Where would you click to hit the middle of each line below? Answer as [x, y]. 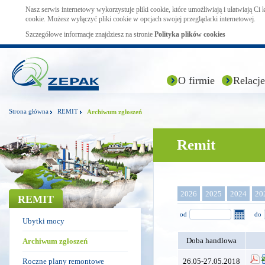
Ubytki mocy [43, 221]
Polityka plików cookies [190, 34]
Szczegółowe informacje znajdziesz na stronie [90, 34]
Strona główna [29, 111]
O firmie [197, 80]
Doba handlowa [211, 240]
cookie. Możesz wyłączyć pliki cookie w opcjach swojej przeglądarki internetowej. [140, 19]
